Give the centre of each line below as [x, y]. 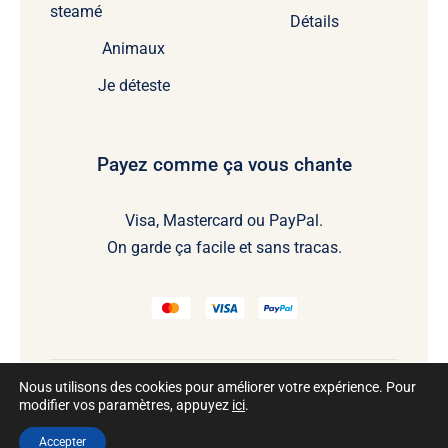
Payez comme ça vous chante [224, 164]
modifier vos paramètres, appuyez [125, 405]
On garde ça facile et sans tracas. [224, 247]
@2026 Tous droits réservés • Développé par [224, 430]
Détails [314, 21]
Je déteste [133, 85]
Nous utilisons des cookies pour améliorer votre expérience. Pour [217, 387]
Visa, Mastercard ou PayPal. [224, 220]
